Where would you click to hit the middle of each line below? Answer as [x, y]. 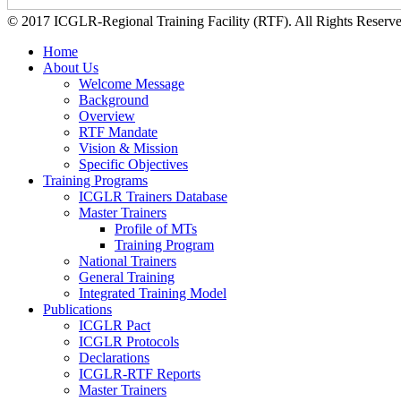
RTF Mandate [118, 132]
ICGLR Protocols [129, 342]
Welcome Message [132, 84]
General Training [127, 277]
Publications [77, 310]
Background [114, 100]
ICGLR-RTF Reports [140, 374]
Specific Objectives [133, 165]
